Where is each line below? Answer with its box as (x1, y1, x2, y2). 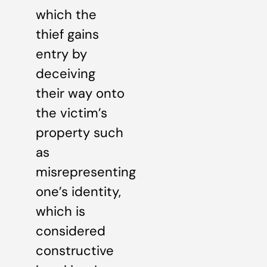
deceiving (36, 65, 95, 82)
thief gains (36, 26, 99, 43)
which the (36, 6, 97, 23)
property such (36, 124, 123, 141)
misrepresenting (36, 163, 136, 181)
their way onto (36, 85, 125, 102)
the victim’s (36, 104, 107, 122)
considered (36, 222, 105, 240)
